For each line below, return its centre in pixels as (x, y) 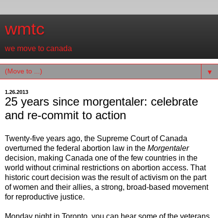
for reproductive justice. (45, 197)
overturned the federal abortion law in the (76, 148)
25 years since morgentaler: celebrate (101, 101)
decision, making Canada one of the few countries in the (101, 158)
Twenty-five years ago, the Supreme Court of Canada (96, 138)
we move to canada (38, 48)
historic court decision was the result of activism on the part (106, 177)
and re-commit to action (65, 115)
